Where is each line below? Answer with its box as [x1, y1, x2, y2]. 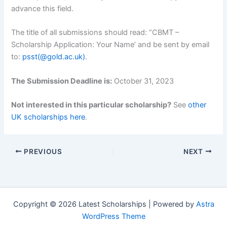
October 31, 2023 [112, 76, 174, 86]
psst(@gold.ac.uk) [20, 52, 86, 62]
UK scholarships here [11, 112, 86, 122]
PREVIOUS [22, 147, 62, 156]
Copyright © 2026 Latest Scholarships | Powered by [13, 200, 196, 209]
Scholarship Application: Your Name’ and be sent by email [11, 40, 210, 50]
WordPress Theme [82, 212, 145, 221]
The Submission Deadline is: [11, 76, 112, 86]
